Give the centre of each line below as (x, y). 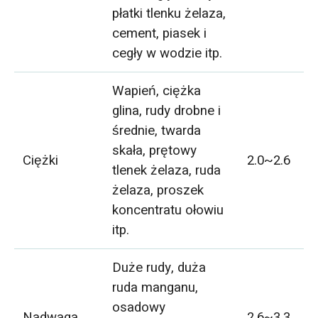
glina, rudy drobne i (167, 111)
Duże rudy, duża (159, 268)
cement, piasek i (160, 34)
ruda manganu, (155, 288)
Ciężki (41, 161)
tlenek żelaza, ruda (167, 171)
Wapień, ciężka (157, 91)
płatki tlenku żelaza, (169, 14)
